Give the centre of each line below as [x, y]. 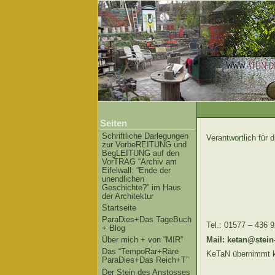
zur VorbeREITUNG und [144, 145]
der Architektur [128, 196]
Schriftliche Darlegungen [145, 136]
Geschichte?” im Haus [141, 188]
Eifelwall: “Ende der [136, 170]
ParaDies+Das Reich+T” [145, 260]
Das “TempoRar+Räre [140, 252]
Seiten [114, 123]
